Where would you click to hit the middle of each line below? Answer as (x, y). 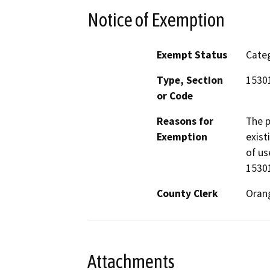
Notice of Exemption (156, 20)
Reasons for (185, 121)
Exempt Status (192, 55)
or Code (175, 96)
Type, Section (190, 80)
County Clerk (187, 194)
